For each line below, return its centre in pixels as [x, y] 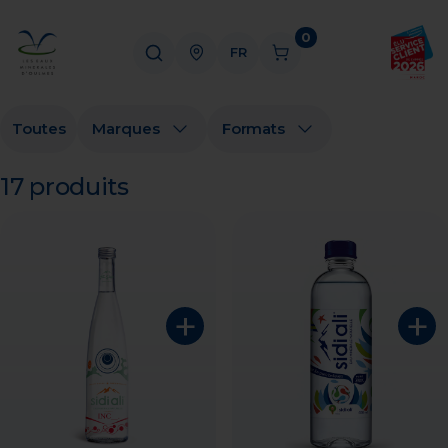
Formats [253, 128]
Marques [126, 128]
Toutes [39, 128]
